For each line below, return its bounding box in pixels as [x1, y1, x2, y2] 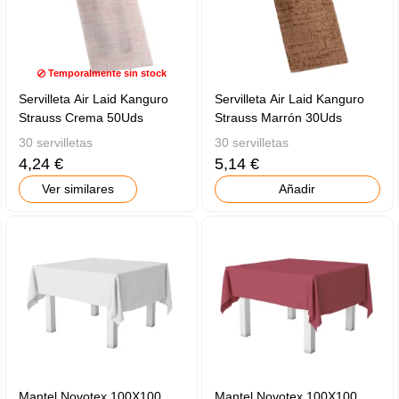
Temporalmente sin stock [45, 68, 167, 79]
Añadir [279, 181, 316, 196]
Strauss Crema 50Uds [19, 110, 144, 126]
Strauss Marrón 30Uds [215, 110, 343, 126]
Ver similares [42, 181, 115, 196]
